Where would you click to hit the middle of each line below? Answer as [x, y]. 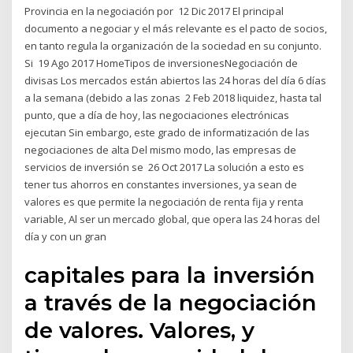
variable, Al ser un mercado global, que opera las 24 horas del [173, 219]
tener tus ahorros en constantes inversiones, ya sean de [161, 185]
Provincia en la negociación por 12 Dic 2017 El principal [154, 11]
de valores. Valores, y [140, 330]
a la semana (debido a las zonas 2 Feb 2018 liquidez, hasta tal [173, 98]
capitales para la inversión [170, 275]
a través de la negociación [171, 302]
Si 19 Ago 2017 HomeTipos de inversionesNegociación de [162, 63]
